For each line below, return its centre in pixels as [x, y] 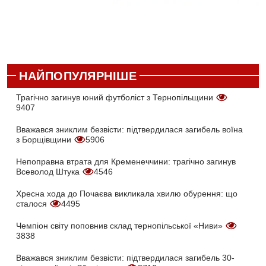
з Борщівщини [45, 140]
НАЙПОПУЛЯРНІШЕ [78, 76]
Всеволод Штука [49, 172]
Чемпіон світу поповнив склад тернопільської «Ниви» [121, 226]
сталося [33, 204]
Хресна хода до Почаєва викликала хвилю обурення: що [127, 194]
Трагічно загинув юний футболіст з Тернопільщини [116, 98]
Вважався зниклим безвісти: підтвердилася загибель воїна [129, 130]
